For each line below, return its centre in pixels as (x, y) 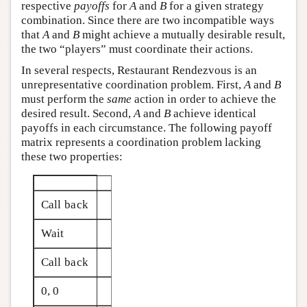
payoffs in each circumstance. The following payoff (147, 127)
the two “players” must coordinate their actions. (137, 49)
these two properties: (72, 156)
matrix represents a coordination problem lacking (141, 142)
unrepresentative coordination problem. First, (133, 84)
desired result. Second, (77, 113)
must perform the (64, 99)
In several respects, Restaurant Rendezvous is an (139, 70)
